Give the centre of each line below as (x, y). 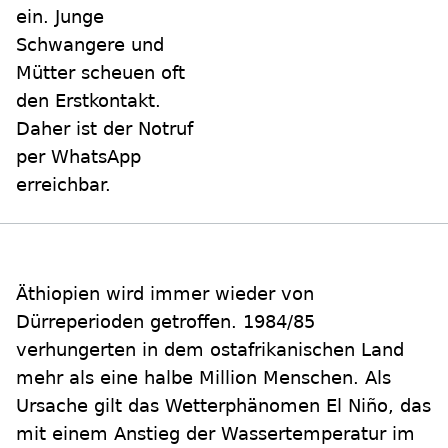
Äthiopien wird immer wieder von (165, 294)
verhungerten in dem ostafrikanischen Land (210, 350)
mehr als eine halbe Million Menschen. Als (203, 378)
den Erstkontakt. (88, 101)
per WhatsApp (78, 157)
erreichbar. (63, 185)
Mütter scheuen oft (100, 73)
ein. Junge (60, 17)
